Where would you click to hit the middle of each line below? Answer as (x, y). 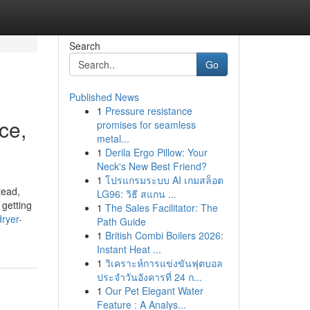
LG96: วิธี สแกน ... (136, 194)
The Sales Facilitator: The (161, 208)
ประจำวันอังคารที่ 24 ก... (149, 277)
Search (84, 46)
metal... (113, 138)
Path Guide (121, 221)
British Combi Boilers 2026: (164, 235)
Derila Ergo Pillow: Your (156, 152)
